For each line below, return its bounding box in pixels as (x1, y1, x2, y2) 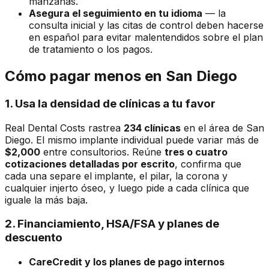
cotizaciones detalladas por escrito (5, 157, 175, 170)
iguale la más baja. (5, 193, 88, 206)
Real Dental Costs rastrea (5, 121, 124, 134)
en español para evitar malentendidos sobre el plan (29, 31, 263, 43)
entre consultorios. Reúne (40, 145, 165, 158)
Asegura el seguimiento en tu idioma (29, 7, 202, 19)
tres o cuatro (165, 145, 228, 158)
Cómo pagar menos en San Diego (5, 67, 237, 85)
